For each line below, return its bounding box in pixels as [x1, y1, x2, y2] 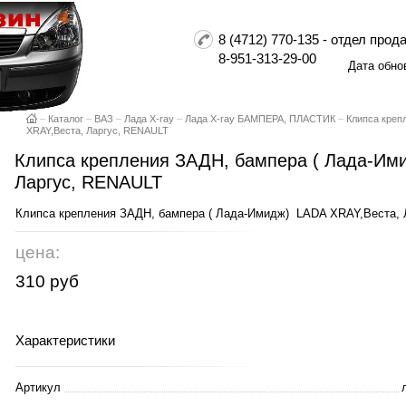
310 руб [15, 271, 79, 291]
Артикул [15, 381, 61, 395]
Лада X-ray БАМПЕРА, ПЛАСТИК [185, 113, 335, 124]
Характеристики [15, 333, 115, 349]
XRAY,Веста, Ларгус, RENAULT [26, 125, 169, 136]
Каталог [48, 113, 83, 124]
